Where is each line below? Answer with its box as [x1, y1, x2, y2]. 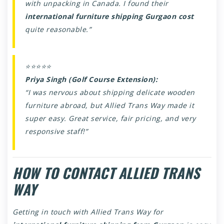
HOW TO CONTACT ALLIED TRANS [12, 162, 200, 183]
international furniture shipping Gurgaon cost [25, 11, 194, 21]
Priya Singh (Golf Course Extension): [25, 74, 157, 84]
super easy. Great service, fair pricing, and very [25, 113, 196, 123]
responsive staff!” [25, 126, 87, 136]
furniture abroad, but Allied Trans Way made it [25, 100, 194, 110]
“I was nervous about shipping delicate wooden [25, 87, 195, 97]
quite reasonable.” [25, 24, 91, 34]
